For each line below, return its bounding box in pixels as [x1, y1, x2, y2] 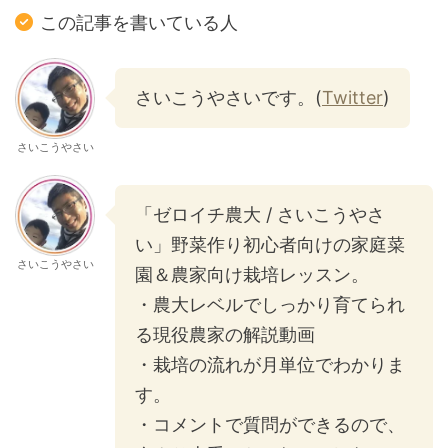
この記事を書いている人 [40, 12, 238, 33]
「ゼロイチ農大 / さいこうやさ [135, 204, 385, 225]
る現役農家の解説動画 [135, 324, 315, 345]
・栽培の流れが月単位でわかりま [135, 354, 405, 375]
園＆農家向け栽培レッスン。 [135, 264, 369, 285]
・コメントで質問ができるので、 [135, 414, 405, 435]
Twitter [322, 87, 383, 108]
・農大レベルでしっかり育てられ [135, 294, 405, 315]
